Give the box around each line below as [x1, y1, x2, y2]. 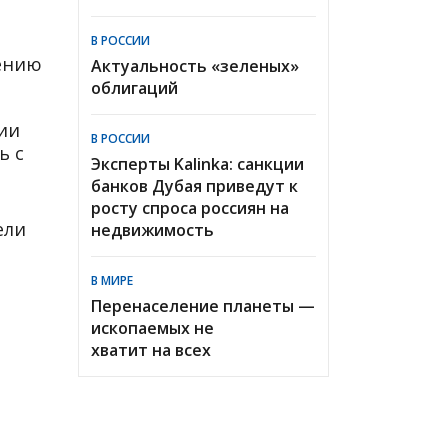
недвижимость [91, 218, 214, 241]
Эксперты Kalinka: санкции [91, 152, 304, 175]
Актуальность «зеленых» [91, 54, 299, 77]
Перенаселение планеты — [91, 294, 315, 317]
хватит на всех [91, 338, 211, 361]
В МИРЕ [91, 271, 133, 289]
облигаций [91, 76, 178, 99]
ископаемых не [91, 316, 214, 339]
